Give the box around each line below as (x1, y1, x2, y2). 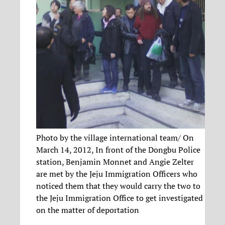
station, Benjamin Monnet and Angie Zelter (36, 156, 194, 167)
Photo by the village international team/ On (36, 132, 194, 143)
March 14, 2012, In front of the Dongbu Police (36, 144, 200, 155)
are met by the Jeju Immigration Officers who (36, 168, 197, 179)
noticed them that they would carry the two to (36, 180, 200, 191)
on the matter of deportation (36, 204, 139, 215)
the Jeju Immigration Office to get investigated (36, 192, 203, 203)
